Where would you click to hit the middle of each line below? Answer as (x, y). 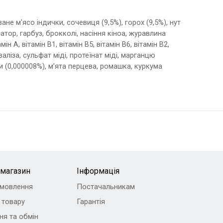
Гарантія (91, 201)
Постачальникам (106, 186)
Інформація (98, 171)
